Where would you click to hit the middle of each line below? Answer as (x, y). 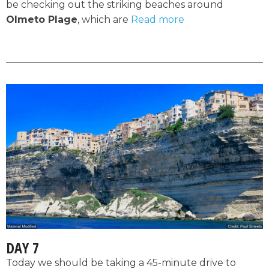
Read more (158, 20)
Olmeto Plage (42, 20)
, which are (104, 20)
